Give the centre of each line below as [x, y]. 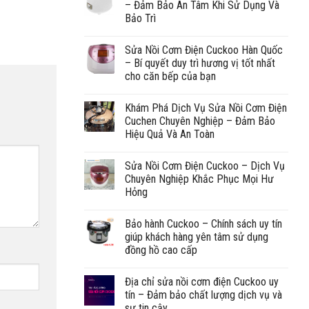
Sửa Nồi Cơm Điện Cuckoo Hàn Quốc [204, 50]
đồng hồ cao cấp [161, 250]
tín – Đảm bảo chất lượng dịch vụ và [203, 295]
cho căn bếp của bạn [170, 76]
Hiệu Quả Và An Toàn [170, 134]
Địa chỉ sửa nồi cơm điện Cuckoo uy [202, 281]
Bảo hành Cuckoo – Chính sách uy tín [203, 223]
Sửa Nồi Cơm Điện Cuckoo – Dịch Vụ [205, 166]
